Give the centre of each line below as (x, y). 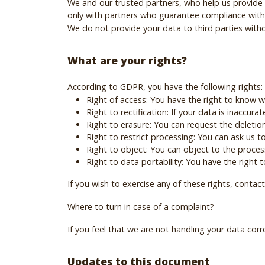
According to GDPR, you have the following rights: (165, 86)
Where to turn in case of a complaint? (141, 206)
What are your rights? (127, 60)
